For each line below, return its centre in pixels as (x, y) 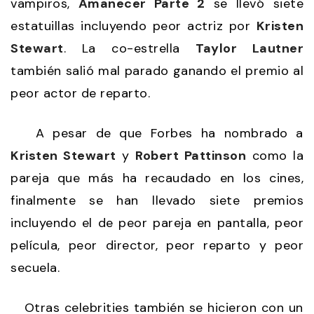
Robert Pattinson (191, 156)
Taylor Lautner (250, 49)
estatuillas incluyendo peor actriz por (134, 26)
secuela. (35, 268)
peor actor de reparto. (80, 94)
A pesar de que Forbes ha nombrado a (157, 134)
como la (275, 156)
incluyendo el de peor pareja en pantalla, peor (157, 223)
